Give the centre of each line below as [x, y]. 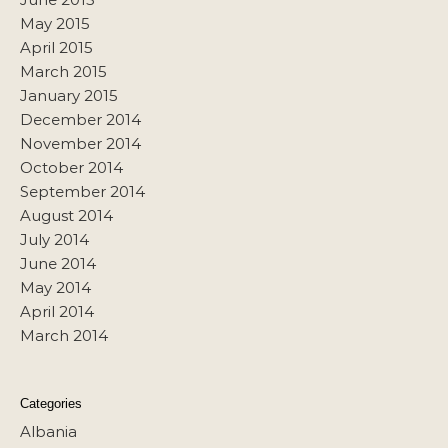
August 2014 [66, 215]
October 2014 [71, 167]
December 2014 [80, 119]
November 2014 [80, 143]
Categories [51, 403]
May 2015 [55, 23]
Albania [48, 431]
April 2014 [57, 311]
